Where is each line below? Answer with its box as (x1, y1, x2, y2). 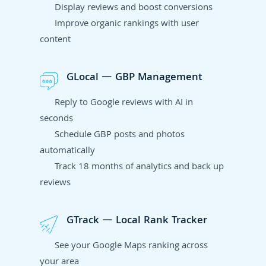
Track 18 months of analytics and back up (55, 159, 224, 175)
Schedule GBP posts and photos (55, 127, 185, 143)
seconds (40, 111, 74, 127)
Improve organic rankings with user (55, 16, 199, 32)
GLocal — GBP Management (66, 69, 203, 87)
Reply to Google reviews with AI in (55, 95, 194, 111)
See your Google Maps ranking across (55, 238, 208, 254)
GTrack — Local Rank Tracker (66, 212, 208, 230)
